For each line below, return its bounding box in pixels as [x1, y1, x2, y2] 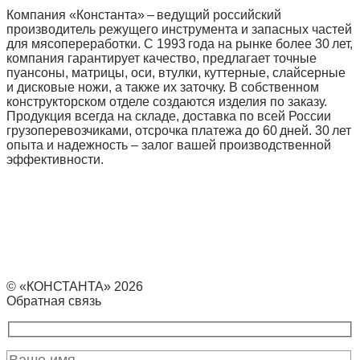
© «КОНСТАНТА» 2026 [6, 279, 143, 293]
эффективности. [6, 152, 104, 166]
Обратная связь [6, 293, 101, 308]
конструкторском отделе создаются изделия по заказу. [6, 94, 327, 108]
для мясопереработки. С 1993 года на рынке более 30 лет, [6, 36, 353, 51]
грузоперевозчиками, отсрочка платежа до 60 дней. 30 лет [6, 123, 351, 137]
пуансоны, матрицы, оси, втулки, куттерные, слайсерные [6, 65, 346, 80]
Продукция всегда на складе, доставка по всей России [6, 108, 331, 123]
